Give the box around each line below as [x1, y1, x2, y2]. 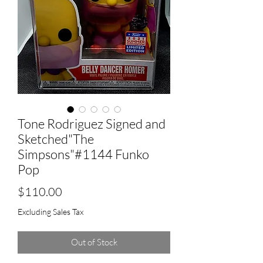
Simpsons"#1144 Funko [18, 146, 149, 162]
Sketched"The [18, 130, 94, 147]
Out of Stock [70, 236, 117, 248]
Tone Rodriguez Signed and [18, 115, 166, 131]
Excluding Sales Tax [18, 206, 83, 217]
